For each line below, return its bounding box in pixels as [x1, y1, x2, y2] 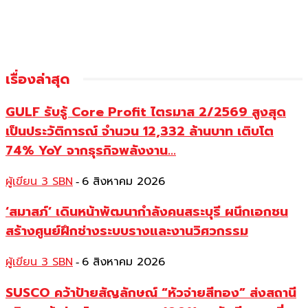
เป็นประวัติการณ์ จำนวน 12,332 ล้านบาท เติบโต [5, 121, 274, 141]
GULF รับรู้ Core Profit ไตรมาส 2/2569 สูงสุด [5, 102, 286, 122]
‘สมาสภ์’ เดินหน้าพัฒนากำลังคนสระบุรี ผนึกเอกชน [5, 202, 288, 222]
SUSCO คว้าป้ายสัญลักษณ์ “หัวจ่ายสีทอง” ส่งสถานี [5, 283, 296, 302]
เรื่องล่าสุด [5, 69, 69, 90]
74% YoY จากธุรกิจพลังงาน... [5, 140, 176, 160]
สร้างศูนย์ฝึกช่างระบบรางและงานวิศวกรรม [5, 221, 248, 241]
